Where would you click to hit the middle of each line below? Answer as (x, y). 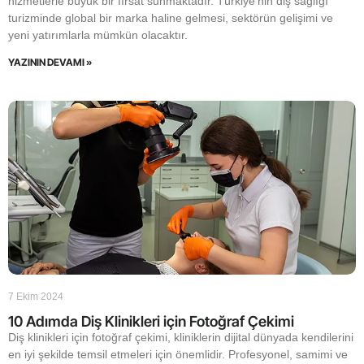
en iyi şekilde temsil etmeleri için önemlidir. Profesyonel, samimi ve (178, 354)
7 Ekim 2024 (36, 297)
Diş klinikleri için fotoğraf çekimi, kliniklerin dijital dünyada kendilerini (181, 337)
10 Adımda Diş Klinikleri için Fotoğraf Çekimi (151, 321)
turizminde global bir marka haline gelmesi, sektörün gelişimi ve (171, 18)
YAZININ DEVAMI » (50, 62)
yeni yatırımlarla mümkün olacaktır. (98, 35)
